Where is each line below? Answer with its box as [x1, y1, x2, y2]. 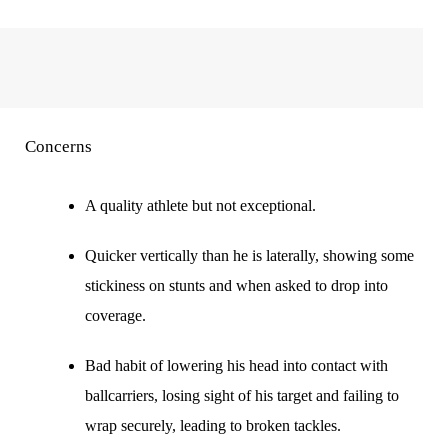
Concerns [25, 137, 92, 156]
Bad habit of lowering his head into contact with [85, 357, 388, 374]
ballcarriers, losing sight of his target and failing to [85, 387, 399, 404]
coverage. [85, 307, 146, 324]
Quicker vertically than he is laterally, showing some [85, 247, 414, 264]
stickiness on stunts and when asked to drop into [85, 277, 388, 294]
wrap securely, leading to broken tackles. [85, 417, 341, 434]
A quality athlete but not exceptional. [85, 197, 316, 214]
